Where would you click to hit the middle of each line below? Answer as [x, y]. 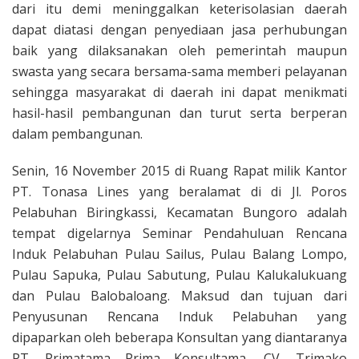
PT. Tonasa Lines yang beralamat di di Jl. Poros [179, 191]
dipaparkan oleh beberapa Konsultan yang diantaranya [179, 337]
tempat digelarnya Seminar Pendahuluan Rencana [179, 233]
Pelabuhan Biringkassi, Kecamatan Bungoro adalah [179, 212]
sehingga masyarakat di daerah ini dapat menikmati [179, 92]
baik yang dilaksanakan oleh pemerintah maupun [179, 50]
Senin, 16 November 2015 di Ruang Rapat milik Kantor [179, 170]
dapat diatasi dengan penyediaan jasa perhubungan [179, 29]
